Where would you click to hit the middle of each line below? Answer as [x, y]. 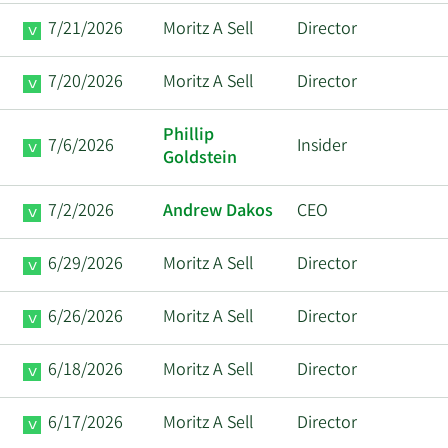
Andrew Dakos [218, 212]
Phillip [188, 136]
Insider [322, 147]
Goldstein [200, 159]
